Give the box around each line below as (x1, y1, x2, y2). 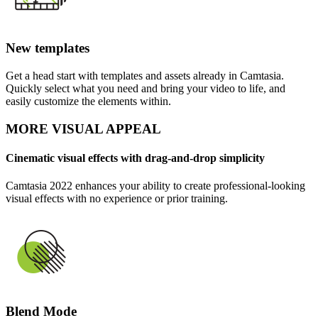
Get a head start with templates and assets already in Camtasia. (6, 69, 284, 82)
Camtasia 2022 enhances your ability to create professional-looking (6, 180, 305, 192)
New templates (6, 40, 89, 56)
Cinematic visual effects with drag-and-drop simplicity (6, 151, 265, 164)
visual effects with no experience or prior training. (6, 192, 228, 205)
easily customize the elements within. (6, 94, 171, 107)
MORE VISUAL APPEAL (6, 121, 161, 136)
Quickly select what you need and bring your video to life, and (6, 82, 285, 94)
